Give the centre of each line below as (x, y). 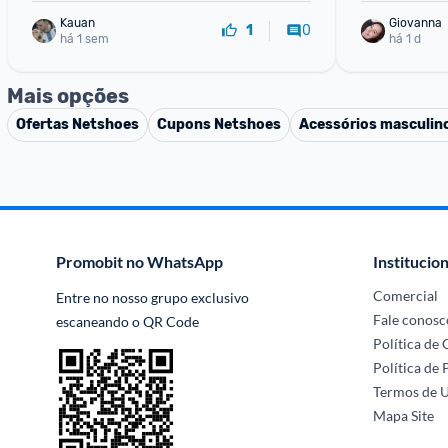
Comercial (406, 295)
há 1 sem (84, 38)
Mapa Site (404, 415)
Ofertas (44, 124)
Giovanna (415, 22)
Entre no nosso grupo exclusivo (152, 297)
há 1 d (404, 38)
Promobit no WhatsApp (139, 261)
